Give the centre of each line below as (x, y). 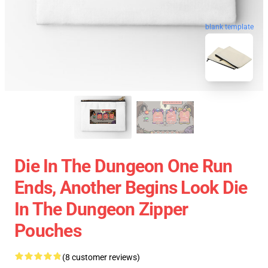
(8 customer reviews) (101, 257)
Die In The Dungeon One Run (124, 166)
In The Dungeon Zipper (101, 209)
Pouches (48, 231)
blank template (229, 27)
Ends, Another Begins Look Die (131, 188)
